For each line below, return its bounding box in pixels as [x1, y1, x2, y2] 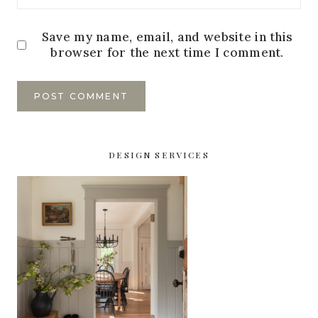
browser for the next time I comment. [50, 45, 284, 61]
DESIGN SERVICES [109, 149, 209, 161]
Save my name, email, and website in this [41, 29, 293, 45]
